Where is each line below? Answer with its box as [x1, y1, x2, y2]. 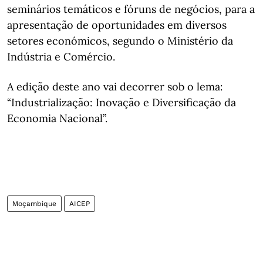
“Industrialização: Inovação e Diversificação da [7, 95, 236, 109]
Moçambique [12, 199, 56, 208]
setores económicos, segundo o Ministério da [7, 33, 233, 48]
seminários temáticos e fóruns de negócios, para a [7, 2, 255, 16]
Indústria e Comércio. [7, 49, 115, 63]
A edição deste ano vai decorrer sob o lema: [7, 79, 223, 93]
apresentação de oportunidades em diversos [7, 18, 227, 32]
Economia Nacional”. [7, 111, 107, 125]
